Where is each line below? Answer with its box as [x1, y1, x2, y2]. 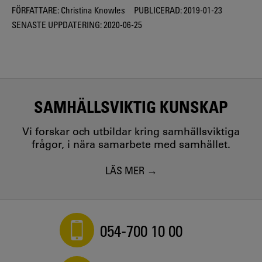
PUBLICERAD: [134, 4, 182, 15]
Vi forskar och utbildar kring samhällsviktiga [22, 125, 240, 138]
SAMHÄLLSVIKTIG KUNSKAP [34, 96, 228, 116]
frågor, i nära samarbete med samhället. [32, 137, 230, 151]
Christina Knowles [59, 4, 125, 15]
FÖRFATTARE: [12, 4, 59, 15]
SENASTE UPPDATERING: [12, 19, 102, 30]
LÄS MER [105, 164, 144, 177]
